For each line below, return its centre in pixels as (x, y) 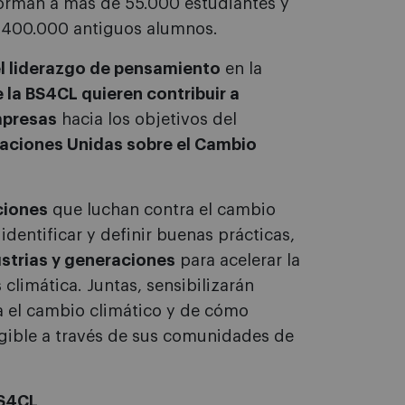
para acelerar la (238, 261)
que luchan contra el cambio (162, 210)
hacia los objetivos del (147, 120)
